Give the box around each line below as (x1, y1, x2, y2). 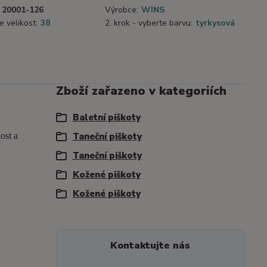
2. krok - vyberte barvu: (105, 17, 193, 29)
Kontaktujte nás (110, 239, 191, 253)
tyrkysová (195, 17, 235, 29)
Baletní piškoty (72, 111, 141, 124)
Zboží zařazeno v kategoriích (55, 83, 226, 100)
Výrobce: (105, 4, 138, 16)
